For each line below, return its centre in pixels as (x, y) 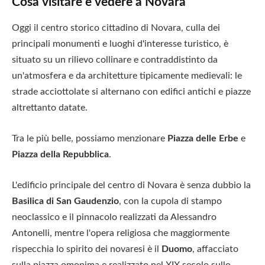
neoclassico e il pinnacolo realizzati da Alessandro (114, 217)
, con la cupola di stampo (170, 201)
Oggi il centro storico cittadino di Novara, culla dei (116, 28)
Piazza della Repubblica (60, 154)
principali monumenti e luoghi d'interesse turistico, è (120, 44)
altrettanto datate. (50, 108)
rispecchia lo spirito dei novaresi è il (87, 249)
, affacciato (215, 249)
